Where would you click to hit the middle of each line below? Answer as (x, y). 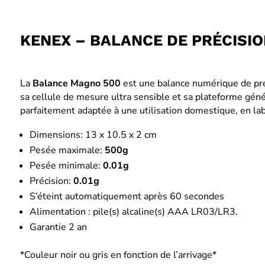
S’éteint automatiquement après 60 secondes (127, 197)
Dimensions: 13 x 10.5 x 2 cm (93, 135)
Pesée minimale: (66, 166)
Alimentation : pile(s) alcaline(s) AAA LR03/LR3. (133, 212)
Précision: (50, 181)
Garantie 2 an (58, 227)
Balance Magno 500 (76, 84)
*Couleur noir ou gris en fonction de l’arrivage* (118, 255)
